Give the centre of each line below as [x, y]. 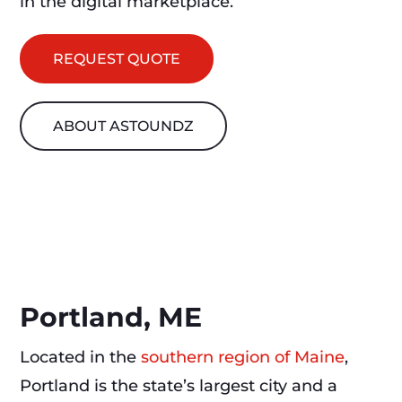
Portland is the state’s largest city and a [179, 386]
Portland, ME [111, 318]
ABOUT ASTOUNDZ [124, 127]
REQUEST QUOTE [117, 59]
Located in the [81, 358]
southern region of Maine [243, 358]
